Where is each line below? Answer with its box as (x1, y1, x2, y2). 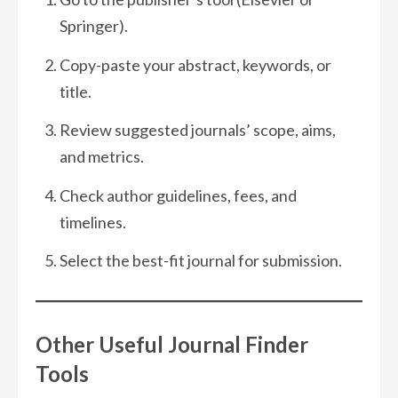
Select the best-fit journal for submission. (60, 251, 342, 271)
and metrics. (60, 147, 144, 167)
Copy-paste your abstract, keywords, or (60, 54, 331, 75)
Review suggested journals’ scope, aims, (60, 120, 336, 140)
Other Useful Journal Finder (36, 331, 308, 358)
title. (60, 81, 92, 101)
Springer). (60, 16, 128, 36)
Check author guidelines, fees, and (60, 185, 297, 205)
